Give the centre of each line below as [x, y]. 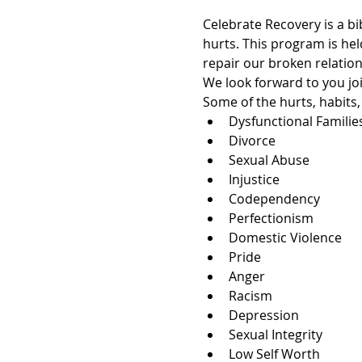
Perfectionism [271, 218]
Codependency [274, 198]
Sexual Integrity [275, 334]
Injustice [254, 179]
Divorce [252, 140]
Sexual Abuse [269, 160]
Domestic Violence [285, 237]
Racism [250, 295]
